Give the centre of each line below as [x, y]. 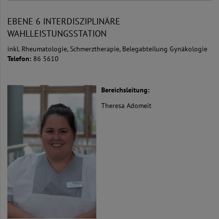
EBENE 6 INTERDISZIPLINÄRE [64, 22]
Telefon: [20, 59]
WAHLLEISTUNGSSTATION [57, 34]
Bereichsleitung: [125, 90]
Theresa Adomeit [126, 106]
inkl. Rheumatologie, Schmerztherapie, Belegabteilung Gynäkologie [107, 49]
